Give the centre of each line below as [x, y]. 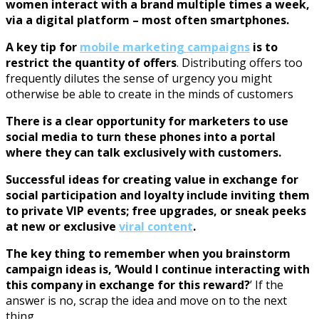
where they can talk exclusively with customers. [143, 152]
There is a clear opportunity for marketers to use [147, 121]
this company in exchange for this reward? [128, 284]
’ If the [267, 284]
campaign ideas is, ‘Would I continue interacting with [158, 269]
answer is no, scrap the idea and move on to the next [146, 300]
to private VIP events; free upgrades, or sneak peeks [156, 210]
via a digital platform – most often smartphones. [147, 20]
